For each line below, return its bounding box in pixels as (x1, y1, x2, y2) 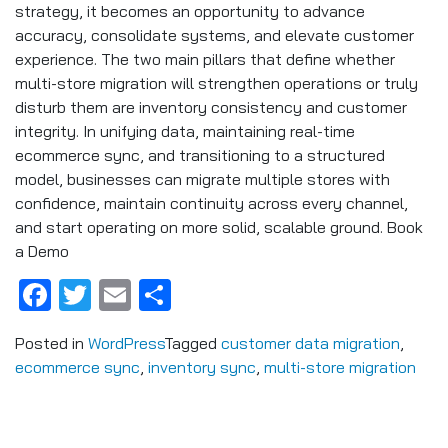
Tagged (164, 333, 221, 354)
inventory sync (148, 357, 256, 378)
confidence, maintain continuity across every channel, (15, 193, 408, 213)
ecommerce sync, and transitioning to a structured (15, 145, 385, 165)
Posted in (15, 333, 88, 354)
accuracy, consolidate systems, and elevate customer (15, 25, 414, 45)
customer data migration (221, 333, 400, 354)
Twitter (91, 275, 189, 316)
